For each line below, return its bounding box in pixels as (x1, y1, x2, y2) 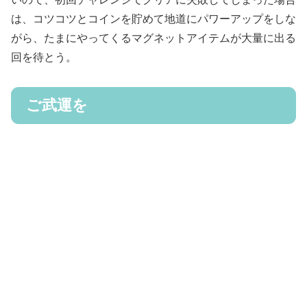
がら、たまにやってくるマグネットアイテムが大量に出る (11, 32, 296, 45)
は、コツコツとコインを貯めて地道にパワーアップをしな (11, 13, 296, 25)
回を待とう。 (11, 51, 77, 64)
